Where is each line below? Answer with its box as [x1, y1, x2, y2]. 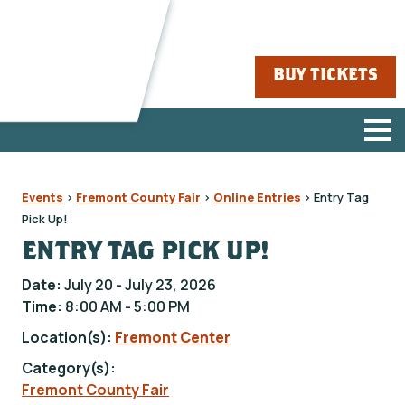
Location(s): [22, 327, 116, 347]
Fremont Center [115, 327, 231, 347]
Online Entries [213, 189, 302, 205]
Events [22, 189, 64, 205]
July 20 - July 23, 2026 [64, 275, 217, 295]
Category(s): [22, 358, 117, 378]
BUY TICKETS [273, 68, 378, 85]
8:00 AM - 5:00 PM [65, 297, 191, 316]
